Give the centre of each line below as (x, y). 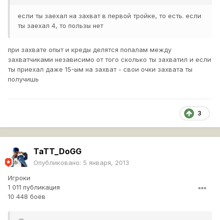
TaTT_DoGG (57, 151)
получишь (23, 79)
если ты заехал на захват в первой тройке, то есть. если (110, 16)
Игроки (19, 178)
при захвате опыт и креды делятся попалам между (90, 50)
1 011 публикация (34, 187)
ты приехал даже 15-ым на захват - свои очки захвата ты (100, 69)
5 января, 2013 (106, 163)
